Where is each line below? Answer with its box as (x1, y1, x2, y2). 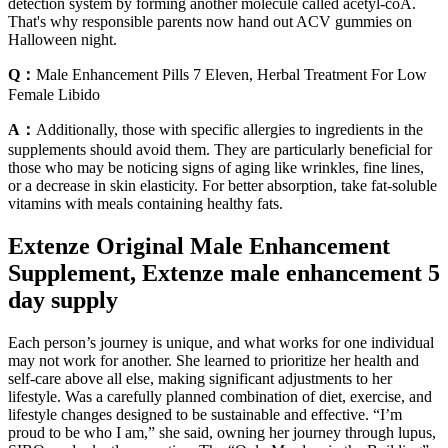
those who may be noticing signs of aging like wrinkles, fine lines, (8, 159, 424, 177)
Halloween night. (8, 31, 117, 49)
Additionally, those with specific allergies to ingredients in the (36, 121, 423, 139)
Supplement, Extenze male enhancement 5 (8, 259, 440, 286)
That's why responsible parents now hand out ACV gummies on (8, 13, 412, 31)
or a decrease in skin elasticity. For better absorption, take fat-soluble (8, 177, 437, 195)
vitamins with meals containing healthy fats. (8, 195, 283, 213)
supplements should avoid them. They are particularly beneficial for (8, 141, 432, 159)
